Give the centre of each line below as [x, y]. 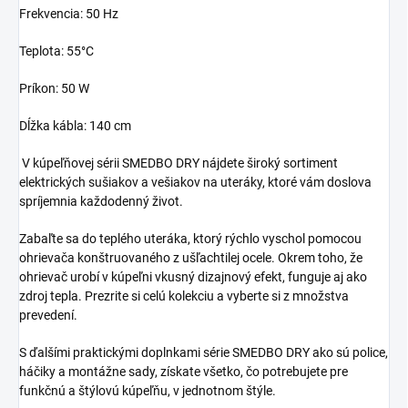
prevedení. [48, 316]
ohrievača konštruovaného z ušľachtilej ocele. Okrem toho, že [191, 258]
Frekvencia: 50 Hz [69, 14]
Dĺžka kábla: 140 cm [75, 126]
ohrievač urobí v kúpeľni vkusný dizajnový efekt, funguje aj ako [193, 277]
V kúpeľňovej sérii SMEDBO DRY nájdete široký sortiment [178, 163]
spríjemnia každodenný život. [101, 202]
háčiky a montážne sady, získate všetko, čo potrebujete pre [184, 372]
